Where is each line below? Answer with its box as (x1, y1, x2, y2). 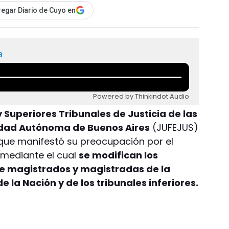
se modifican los (79, 148, 158, 162)
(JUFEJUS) (150, 121, 199, 134)
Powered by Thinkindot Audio (93, 92, 190, 101)
